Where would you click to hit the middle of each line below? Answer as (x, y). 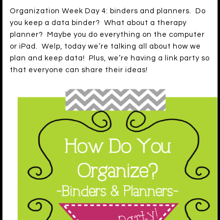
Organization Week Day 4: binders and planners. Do (108, 11)
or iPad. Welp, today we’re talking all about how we (105, 47)
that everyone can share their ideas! (79, 70)
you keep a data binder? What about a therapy (98, 23)
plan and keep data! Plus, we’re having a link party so (110, 58)
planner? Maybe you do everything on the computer (107, 35)
